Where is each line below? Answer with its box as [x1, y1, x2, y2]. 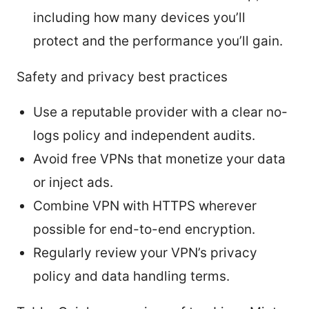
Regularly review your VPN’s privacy [33, 244, 257, 261]
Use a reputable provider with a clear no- [33, 103, 288, 120]
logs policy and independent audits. [33, 127, 255, 143]
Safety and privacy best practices [17, 68, 228, 85]
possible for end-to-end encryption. [33, 221, 255, 237]
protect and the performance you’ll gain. [33, 32, 283, 49]
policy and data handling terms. [33, 268, 230, 284]
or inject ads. [33, 174, 113, 190]
